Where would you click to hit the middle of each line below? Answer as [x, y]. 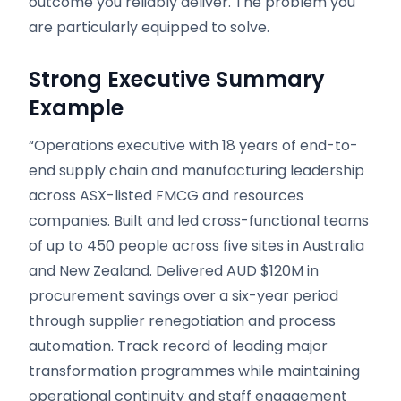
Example [76, 108]
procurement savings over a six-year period [183, 296]
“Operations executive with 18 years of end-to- [193, 145]
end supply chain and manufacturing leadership [196, 171]
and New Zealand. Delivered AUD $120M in [174, 271]
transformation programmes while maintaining [194, 371]
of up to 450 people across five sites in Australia [196, 246]
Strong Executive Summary [177, 79]
